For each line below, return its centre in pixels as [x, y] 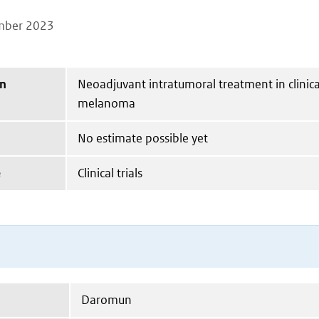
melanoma [106, 103]
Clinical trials [110, 173]
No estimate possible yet [143, 138]
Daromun [106, 300]
